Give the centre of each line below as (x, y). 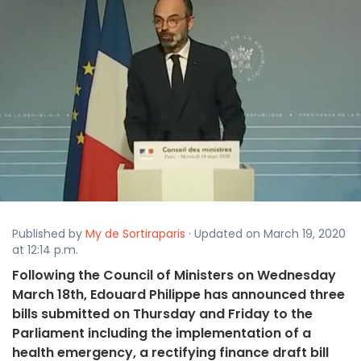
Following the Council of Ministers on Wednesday (174, 276)
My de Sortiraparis (135, 234)
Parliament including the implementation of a (162, 334)
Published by (49, 234)
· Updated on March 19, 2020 (266, 234)
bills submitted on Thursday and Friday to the (162, 314)
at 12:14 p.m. (45, 250)
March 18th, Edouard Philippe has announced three (178, 295)
